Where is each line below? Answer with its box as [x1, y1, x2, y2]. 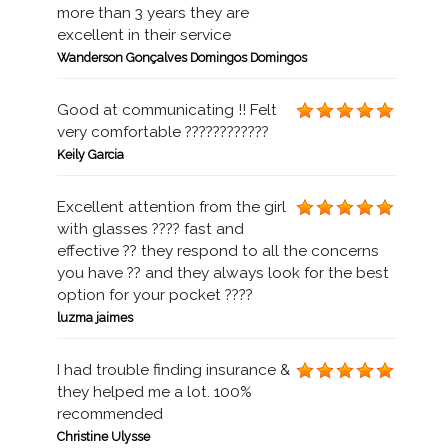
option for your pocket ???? [56, 286, 253, 304]
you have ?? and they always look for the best [56, 264, 389, 282]
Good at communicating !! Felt [56, 101, 277, 119]
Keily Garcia [56, 147, 124, 162]
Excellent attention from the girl [56, 198, 286, 216]
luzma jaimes [56, 310, 133, 325]
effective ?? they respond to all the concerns [56, 242, 379, 260]
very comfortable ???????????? [56, 123, 269, 141]
